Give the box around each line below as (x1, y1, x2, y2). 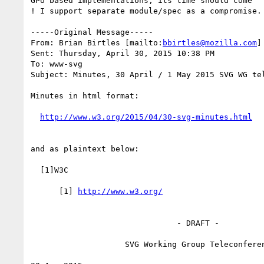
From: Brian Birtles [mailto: (31, 38, 163, 47)
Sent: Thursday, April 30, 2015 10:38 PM (31, 48, 214, 58)
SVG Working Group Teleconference (31, 239, 125, 249)
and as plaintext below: (31, 144, 139, 153)
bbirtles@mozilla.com (163, 38, 257, 47)
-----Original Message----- (31, 27, 153, 37)
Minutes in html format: (31, 91, 139, 100)
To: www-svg (31, 59, 82, 68)
